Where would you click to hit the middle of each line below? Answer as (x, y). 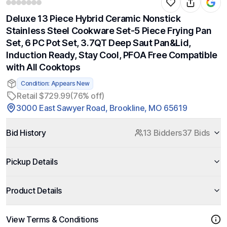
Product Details (34, 191)
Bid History (26, 133)
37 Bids (196, 133)
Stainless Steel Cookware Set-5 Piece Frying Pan (109, 31)
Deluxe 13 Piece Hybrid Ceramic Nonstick (93, 18)
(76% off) (87, 96)
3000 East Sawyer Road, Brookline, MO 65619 (102, 108)
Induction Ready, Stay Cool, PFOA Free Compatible (112, 55)
